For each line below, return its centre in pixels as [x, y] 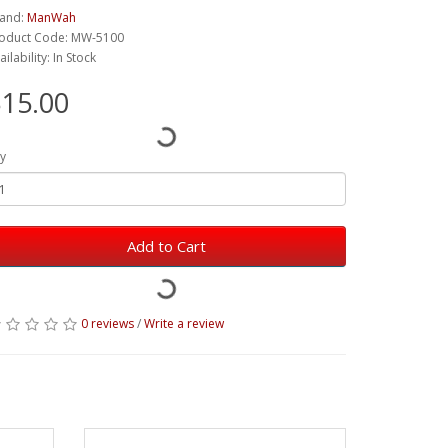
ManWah [51, 17]
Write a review [184, 323]
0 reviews [107, 323]
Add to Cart [166, 246]
